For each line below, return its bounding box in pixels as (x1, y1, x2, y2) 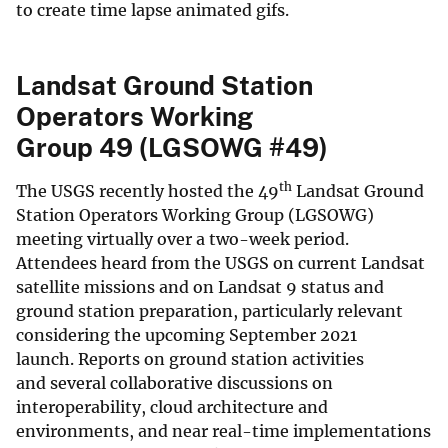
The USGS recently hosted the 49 (16, 180, 279, 201)
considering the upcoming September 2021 (16, 324, 357, 345)
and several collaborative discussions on (16, 372, 333, 393)
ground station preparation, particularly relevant (16, 300, 403, 321)
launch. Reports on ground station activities (16, 348, 364, 369)
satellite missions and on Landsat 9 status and (16, 276, 384, 297)
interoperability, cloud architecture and (16, 396, 328, 417)
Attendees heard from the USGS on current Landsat (16, 252, 425, 273)
